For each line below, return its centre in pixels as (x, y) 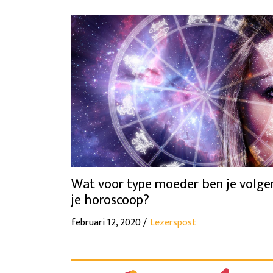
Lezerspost (173, 222)
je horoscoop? (110, 200)
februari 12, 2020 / (109, 222)
